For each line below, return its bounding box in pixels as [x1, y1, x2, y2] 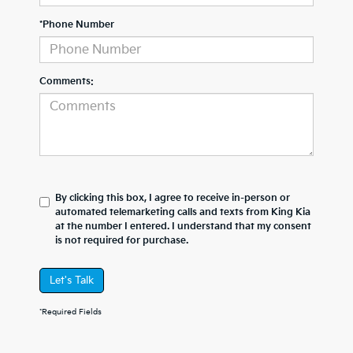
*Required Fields [39, 307, 102, 317]
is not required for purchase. [55, 235, 188, 247]
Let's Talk [50, 274, 94, 287]
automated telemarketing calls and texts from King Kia [55, 206, 310, 218]
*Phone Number [39, 19, 114, 31]
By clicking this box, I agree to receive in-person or [55, 192, 290, 204]
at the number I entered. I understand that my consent [55, 221, 311, 232]
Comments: [39, 76, 94, 87]
